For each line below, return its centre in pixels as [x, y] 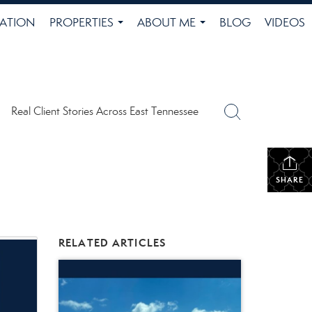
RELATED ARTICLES [112, 243]
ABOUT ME [166, 23]
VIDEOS [285, 23]
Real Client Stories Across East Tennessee [104, 111]
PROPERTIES [81, 23]
